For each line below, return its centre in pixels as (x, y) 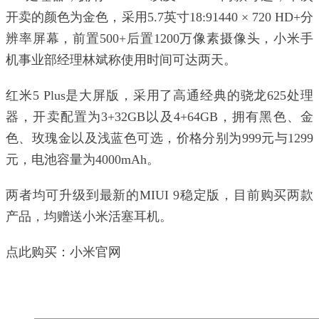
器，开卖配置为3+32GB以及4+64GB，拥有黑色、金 (159, 116)
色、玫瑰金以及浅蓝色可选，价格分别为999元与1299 (159, 138)
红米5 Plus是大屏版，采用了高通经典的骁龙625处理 (159, 95)
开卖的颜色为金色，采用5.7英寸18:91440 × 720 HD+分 (159, 17)
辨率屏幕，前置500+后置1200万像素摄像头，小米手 (159, 38)
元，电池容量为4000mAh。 (83, 159)
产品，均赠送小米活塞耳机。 (89, 216)
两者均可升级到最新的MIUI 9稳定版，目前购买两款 (159, 195)
